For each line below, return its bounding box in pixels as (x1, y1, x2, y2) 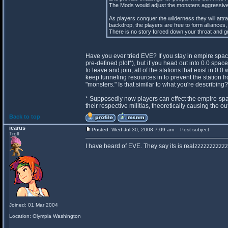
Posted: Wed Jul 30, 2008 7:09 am (92, 127, 174, 132)
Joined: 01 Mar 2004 (9, 202, 58, 208)
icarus (9, 125, 25, 131)
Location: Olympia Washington (9, 213, 81, 219)
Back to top (9, 113, 40, 120)
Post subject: (176, 127, 211, 132)
